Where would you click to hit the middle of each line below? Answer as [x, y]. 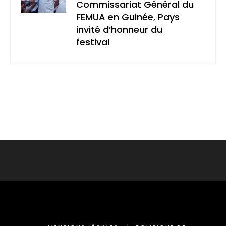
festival [93, 42]
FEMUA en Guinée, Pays [128, 17]
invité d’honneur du [119, 30]
